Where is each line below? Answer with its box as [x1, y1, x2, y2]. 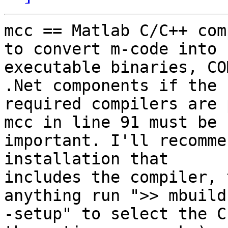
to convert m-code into [4, 40, 226, 59]
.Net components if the [4, 76, 226, 95]
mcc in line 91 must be [4, 113, 226, 132]
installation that [4, 150, 178, 168]
